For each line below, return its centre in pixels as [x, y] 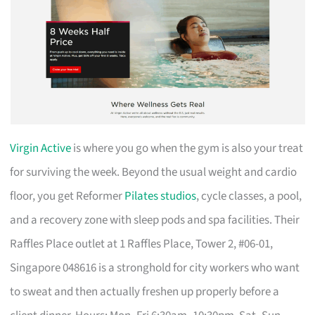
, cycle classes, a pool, [249, 196]
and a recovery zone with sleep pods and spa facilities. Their [155, 220]
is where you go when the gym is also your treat [187, 148]
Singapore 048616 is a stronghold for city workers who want [155, 268]
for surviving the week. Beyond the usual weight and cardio [154, 172]
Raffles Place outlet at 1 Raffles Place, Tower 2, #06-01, [142, 244]
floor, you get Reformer [67, 196]
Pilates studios [161, 196]
